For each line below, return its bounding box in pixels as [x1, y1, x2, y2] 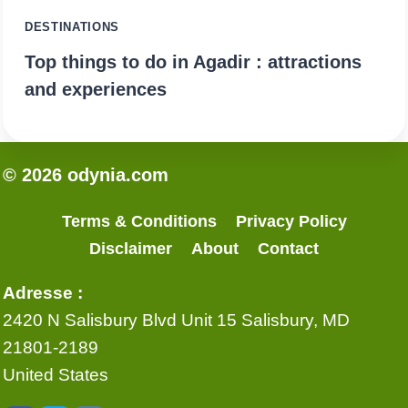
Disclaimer [89, 240, 172, 258]
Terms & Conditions [61, 212, 217, 230]
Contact [258, 240, 319, 258]
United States [3, 365, 108, 384]
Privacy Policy [235, 212, 347, 230]
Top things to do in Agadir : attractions [25, 51, 362, 72]
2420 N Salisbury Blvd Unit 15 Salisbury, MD [3, 311, 350, 330]
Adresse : [3, 283, 83, 302]
